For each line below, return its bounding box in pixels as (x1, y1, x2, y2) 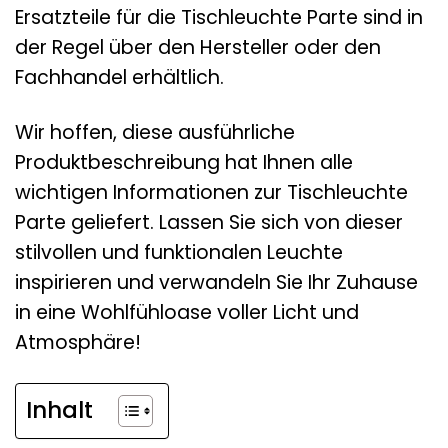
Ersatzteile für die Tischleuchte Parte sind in (15, 3, 423, 31)
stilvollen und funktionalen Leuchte (15, 238, 343, 266)
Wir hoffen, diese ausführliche (15, 118, 295, 146)
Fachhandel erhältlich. (15, 63, 224, 91)
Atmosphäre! (15, 328, 141, 356)
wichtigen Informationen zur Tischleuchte (15, 178, 408, 206)
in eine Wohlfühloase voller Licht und (15, 298, 359, 326)
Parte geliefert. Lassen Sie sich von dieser (15, 208, 403, 236)
